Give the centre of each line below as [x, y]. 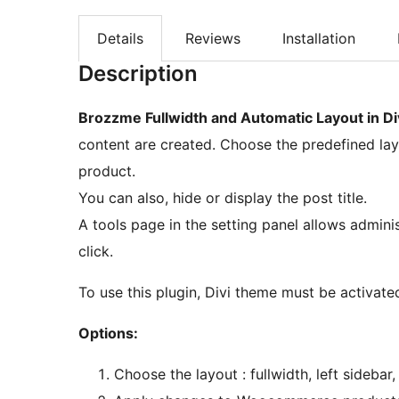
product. [107, 171]
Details [120, 39]
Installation [319, 39]
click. [96, 252]
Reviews [213, 39]
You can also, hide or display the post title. [223, 198]
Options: [108, 334]
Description [138, 74]
